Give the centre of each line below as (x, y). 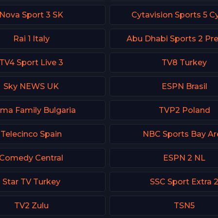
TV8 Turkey (184, 62)
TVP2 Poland (184, 110)
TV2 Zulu (31, 205)
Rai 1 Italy (31, 38)
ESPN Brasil (184, 86)
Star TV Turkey (31, 182)
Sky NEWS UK (31, 86)
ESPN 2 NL (184, 158)
